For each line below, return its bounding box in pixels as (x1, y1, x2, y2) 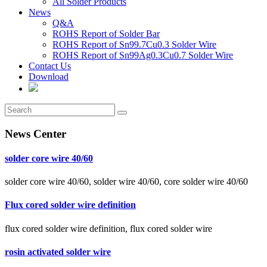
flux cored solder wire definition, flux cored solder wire (5, 223, 212, 234)
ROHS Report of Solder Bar (52, 28, 160, 39)
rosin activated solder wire (5, 246, 111, 257)
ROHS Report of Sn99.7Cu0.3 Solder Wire (52, 39, 216, 49)
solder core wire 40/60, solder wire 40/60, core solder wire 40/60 (5, 176, 248, 187)
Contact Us (29, 60, 71, 71)
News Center (5, 127, 66, 140)
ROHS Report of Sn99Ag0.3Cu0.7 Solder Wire (52, 49, 233, 60)
